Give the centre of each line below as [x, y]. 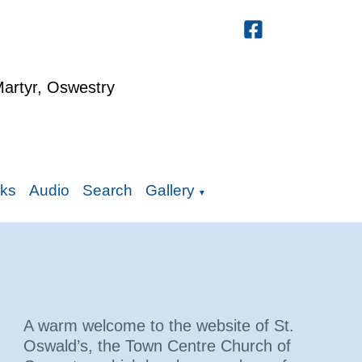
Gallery [170, 190]
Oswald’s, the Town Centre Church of [157, 346]
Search [107, 190]
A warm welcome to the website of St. [159, 326]
